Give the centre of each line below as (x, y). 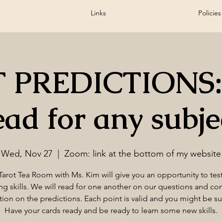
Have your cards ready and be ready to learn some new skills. (111, 210)
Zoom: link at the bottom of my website (143, 153)
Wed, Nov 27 (27, 153)
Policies (210, 13)
